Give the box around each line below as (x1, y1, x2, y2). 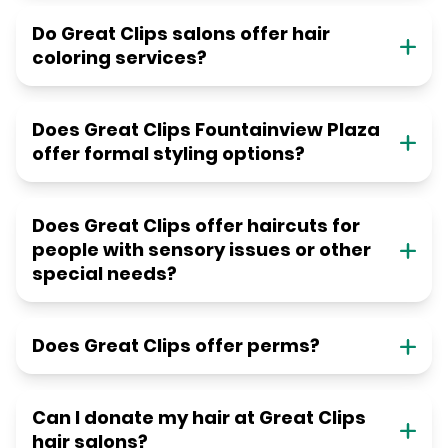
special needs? (32, 261, 177, 287)
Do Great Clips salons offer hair (32, 21, 330, 47)
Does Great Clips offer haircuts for (32, 213, 360, 239)
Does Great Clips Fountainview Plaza (32, 117, 380, 143)
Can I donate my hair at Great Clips (32, 405, 366, 431)
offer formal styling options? (32, 141, 305, 167)
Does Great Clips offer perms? (32, 333, 320, 359)
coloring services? (32, 45, 207, 71)
